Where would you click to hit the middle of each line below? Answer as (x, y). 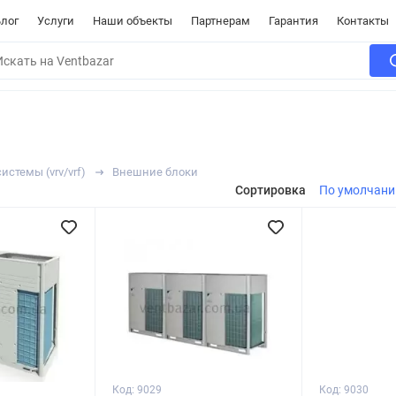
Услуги (56, 21)
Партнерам (221, 21)
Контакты (363, 21)
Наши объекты (133, 21)
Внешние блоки (155, 172)
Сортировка (270, 190)
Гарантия (293, 21)
